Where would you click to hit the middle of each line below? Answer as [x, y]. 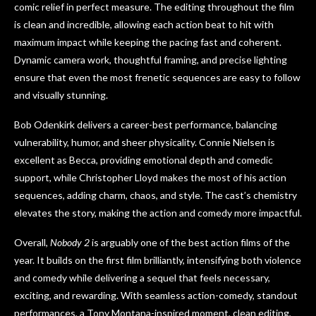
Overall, [32, 243]
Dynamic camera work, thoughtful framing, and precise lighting [151, 60]
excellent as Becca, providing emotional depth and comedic [144, 160]
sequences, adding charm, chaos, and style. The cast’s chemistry [156, 195]
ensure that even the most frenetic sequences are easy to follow [157, 78]
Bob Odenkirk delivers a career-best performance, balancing [146, 125]
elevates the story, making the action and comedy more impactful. [158, 213]
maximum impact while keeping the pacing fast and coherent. [148, 42]
